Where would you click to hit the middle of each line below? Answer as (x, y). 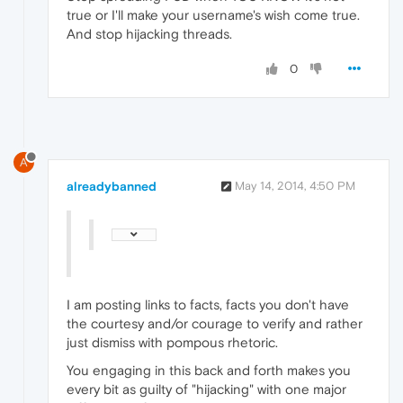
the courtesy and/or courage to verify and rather (215, 324)
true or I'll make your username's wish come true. (213, 14)
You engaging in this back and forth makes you (209, 371)
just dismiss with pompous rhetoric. (172, 343)
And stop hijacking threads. (149, 33)
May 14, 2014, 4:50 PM (295, 186)
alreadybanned (112, 187)
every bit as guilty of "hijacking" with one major (206, 390)
